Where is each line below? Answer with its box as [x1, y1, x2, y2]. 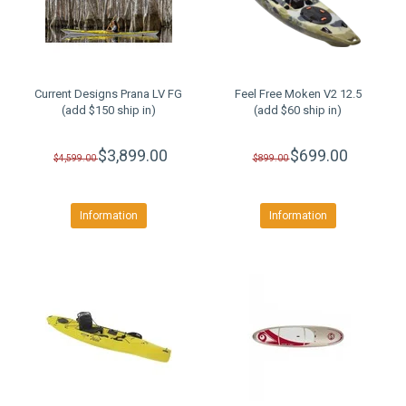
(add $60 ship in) [254, 103, 342, 117]
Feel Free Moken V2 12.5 [234, 87, 362, 101]
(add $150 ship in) [61, 103, 156, 117]
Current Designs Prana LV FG [34, 87, 182, 101]
